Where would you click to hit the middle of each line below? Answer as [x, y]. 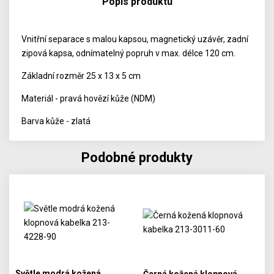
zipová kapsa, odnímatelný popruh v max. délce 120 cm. [129, 53]
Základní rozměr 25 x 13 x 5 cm [81, 76]
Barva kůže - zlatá [56, 121]
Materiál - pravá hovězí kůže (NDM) [89, 98]
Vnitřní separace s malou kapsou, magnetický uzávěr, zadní [135, 39]
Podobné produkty [137, 157]
